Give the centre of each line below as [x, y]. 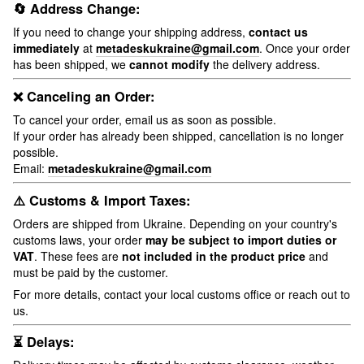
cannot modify [169, 65]
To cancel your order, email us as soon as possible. [145, 119]
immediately [46, 48]
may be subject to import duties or [241, 239]
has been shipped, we [71, 65]
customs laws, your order [79, 239]
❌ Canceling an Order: [84, 96]
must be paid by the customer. [91, 272]
